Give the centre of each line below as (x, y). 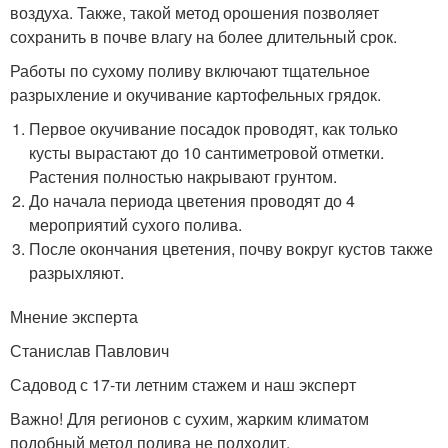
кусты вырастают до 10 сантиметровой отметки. (207, 152)
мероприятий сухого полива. (136, 224)
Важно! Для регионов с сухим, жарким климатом (189, 418)
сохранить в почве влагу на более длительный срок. (203, 36)
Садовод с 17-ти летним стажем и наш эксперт (183, 384)
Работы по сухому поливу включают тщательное (190, 70)
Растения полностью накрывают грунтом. (183, 176)
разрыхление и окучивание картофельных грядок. (195, 94)
